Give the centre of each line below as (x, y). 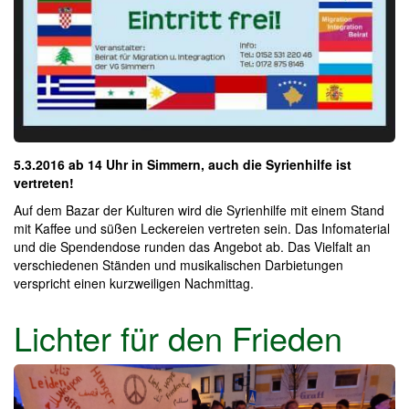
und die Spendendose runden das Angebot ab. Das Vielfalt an (192, 247)
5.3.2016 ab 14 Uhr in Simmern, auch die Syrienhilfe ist (183, 165)
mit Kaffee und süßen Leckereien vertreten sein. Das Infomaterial (202, 229)
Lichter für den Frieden (178, 338)
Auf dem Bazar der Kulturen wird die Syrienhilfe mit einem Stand (199, 210)
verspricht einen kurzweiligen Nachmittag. (134, 283)
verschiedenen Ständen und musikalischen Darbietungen (178, 265)
